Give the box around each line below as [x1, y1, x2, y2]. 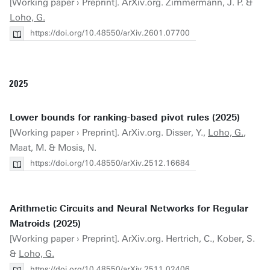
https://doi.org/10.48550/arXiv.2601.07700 [30, 28, 190, 37]
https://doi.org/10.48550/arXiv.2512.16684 [30, 159, 190, 168]
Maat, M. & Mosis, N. [10, 142, 96, 153]
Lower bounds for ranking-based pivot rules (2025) [10, 112, 240, 123]
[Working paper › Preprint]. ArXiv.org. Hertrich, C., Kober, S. [10, 233, 255, 244]
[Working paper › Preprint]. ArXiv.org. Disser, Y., [10, 127, 208, 138]
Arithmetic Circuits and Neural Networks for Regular [10, 203, 248, 214]
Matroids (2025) [10, 218, 81, 229]
